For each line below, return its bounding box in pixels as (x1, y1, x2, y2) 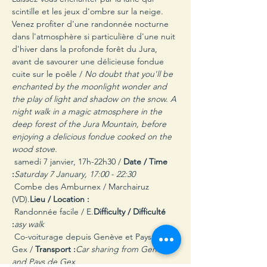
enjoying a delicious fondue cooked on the (12, 131, 174, 142)
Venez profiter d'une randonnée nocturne (12, 18, 171, 29)
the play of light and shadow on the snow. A (12, 94, 179, 104)
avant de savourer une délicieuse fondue (12, 56, 166, 67)
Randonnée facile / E (14, 206, 91, 217)
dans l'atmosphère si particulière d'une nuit (12, 31, 178, 42)
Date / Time (123, 156, 170, 167)
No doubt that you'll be (85, 69, 175, 79)
